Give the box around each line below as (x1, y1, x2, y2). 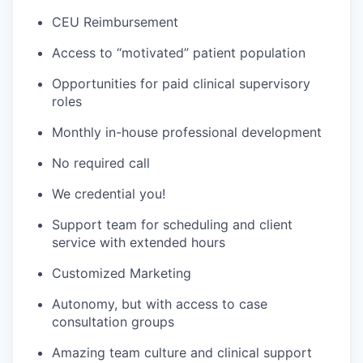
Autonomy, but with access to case (52, 295, 267, 312)
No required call (52, 154, 150, 171)
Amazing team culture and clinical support (52, 344, 312, 361)
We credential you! (52, 185, 165, 202)
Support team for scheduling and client (52, 216, 293, 233)
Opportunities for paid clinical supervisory (52, 75, 310, 92)
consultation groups (52, 313, 174, 330)
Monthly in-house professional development (52, 123, 322, 140)
